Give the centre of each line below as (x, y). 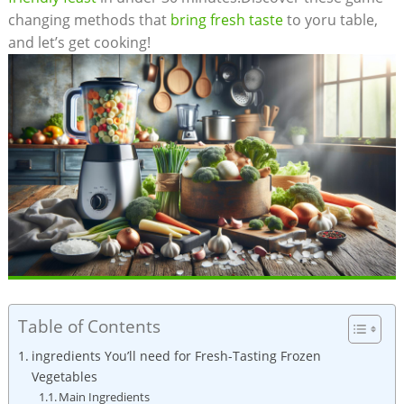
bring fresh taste (226, 19)
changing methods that (89, 19)
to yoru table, (330, 19)
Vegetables (64, 376)
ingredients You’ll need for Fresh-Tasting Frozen (176, 355)
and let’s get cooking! (79, 42)
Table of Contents (89, 326)
